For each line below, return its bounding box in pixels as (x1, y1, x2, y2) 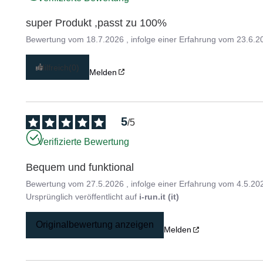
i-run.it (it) (139, 191, 180, 201)
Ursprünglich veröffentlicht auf (26, 191, 140, 201)
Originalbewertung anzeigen (36, 220, 154, 230)
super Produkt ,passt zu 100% (26, 17, 167, 29)
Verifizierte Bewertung (38, 136, 130, 147)
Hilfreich (39, 62, 69, 72)
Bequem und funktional (26, 161, 134, 173)
